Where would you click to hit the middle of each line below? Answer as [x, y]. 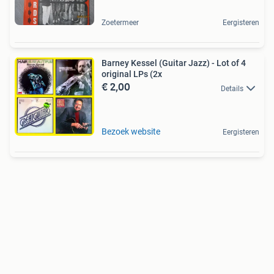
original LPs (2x [132, 74]
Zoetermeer [120, 23]
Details [232, 88]
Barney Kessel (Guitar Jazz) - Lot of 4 [174, 63]
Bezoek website [131, 132]
